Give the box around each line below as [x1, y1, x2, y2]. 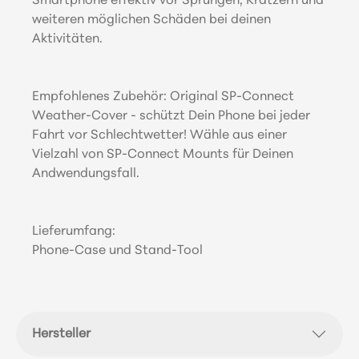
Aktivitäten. [32, 32, 103, 46]
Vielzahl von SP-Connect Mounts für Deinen [32, 147, 293, 161]
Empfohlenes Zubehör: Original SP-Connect [32, 90, 294, 103]
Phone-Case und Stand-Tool [32, 244, 203, 257]
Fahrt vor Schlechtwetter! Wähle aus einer [32, 128, 287, 142]
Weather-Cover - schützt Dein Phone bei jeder [32, 109, 310, 123]
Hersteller [32, 327, 91, 341]
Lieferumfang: [32, 224, 115, 238]
